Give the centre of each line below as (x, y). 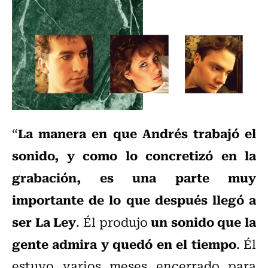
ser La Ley (44, 221)
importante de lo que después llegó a (134, 199)
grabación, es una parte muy (134, 177)
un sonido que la (203, 221)
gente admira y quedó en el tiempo (124, 243)
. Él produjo (114, 221)
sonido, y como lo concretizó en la (134, 155)
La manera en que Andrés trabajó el (137, 133)
